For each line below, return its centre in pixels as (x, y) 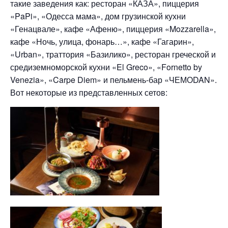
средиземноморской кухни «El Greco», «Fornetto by (106, 67)
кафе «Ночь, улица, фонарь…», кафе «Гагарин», (102, 41)
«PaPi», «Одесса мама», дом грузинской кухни (98, 16)
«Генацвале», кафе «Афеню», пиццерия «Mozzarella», (113, 29)
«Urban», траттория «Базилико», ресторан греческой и (113, 54)
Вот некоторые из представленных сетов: (89, 92)
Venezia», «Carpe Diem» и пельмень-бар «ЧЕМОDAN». (113, 80)
